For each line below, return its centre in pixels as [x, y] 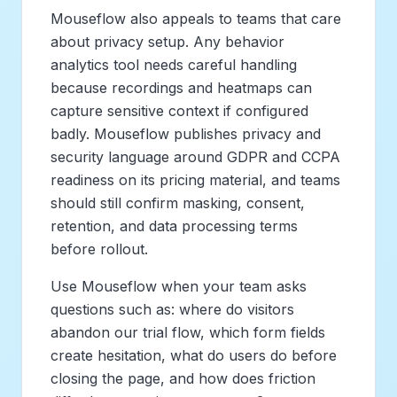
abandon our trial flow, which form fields [188, 332]
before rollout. [99, 249]
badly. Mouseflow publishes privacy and [186, 133]
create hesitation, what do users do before [194, 355]
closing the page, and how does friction [183, 378]
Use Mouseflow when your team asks [179, 286]
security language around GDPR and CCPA [195, 156]
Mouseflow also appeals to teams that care [196, 18]
